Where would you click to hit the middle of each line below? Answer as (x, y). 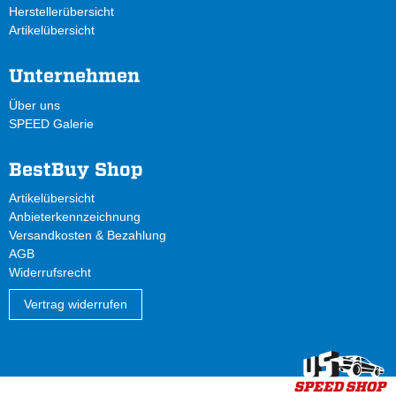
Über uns (34, 105)
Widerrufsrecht (50, 273)
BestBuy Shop (76, 169)
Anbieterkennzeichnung (75, 217)
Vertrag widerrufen (76, 305)
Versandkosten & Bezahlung (88, 236)
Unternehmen (74, 76)
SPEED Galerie (51, 123)
